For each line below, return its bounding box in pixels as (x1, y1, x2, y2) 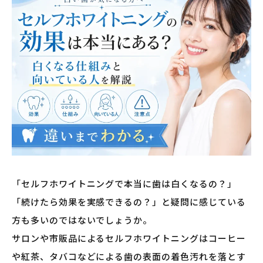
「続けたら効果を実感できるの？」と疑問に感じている (12, 195, 246, 208)
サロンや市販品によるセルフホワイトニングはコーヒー (12, 231, 246, 244)
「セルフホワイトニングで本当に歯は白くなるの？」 (12, 177, 237, 190)
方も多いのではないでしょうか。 (12, 213, 153, 226)
